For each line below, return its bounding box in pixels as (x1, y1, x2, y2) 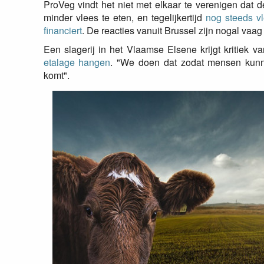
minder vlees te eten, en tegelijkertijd (43, 11, 206, 24)
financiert (43, 24, 82, 37)
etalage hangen (43, 55, 111, 69)
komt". (43, 68, 70, 82)
